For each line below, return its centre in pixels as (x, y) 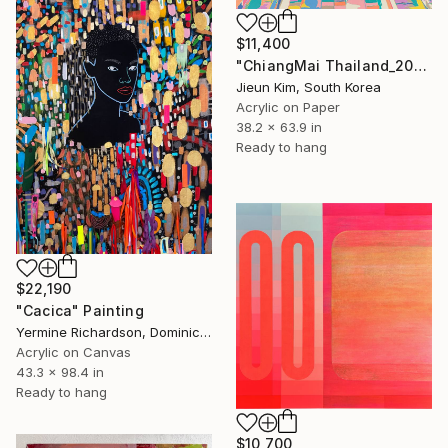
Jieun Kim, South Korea (308, 86)
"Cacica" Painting (80, 311)
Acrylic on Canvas (73, 352)
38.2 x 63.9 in (279, 126)
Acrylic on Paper (288, 106)
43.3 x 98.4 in (60, 372)
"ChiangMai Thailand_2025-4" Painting (420, 65)
